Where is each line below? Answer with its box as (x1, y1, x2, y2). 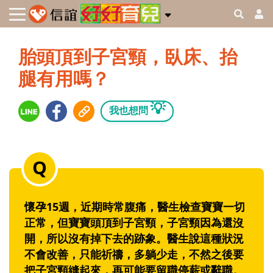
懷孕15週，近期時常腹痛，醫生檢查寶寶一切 (24, 199, 245, 214)
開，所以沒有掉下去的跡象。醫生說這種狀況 (24, 231, 244, 246)
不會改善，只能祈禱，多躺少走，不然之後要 (24, 247, 244, 262)
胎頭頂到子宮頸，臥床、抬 (18, 44, 238, 69)
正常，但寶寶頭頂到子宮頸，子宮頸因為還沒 (24, 215, 244, 230)
